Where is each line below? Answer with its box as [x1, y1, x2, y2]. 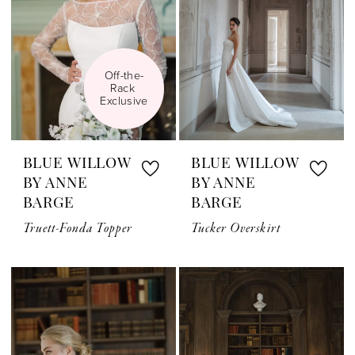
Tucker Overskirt [190, 219, 281, 239]
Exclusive [100, 93, 148, 110]
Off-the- [104, 67, 144, 85]
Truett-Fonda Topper [22, 219, 132, 239]
